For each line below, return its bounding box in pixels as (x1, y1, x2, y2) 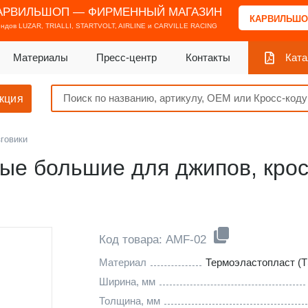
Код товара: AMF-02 (99, 233, 210, 246)
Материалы (12, 52, 68, 63)
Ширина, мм (99, 276, 155, 287)
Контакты (185, 52, 230, 63)
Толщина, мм (99, 295, 160, 307)
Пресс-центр (96, 52, 157, 63)
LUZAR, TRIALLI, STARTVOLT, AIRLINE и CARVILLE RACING (18, 21, 217, 30)
